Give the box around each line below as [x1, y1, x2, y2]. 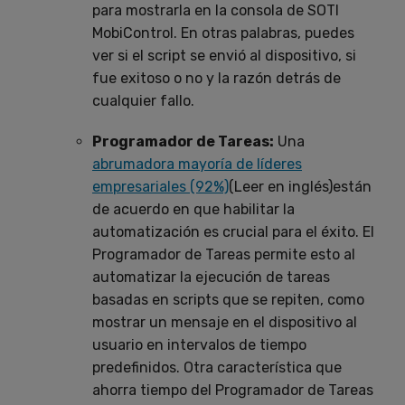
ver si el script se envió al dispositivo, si [92, 46, 356, 64]
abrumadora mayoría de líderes [92, 155, 302, 173]
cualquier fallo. [92, 91, 194, 109]
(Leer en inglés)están [229, 177, 372, 195]
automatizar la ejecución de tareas [92, 268, 330, 286]
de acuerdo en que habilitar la [92, 200, 295, 218]
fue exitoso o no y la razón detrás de [92, 69, 341, 87]
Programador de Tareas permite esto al [92, 245, 355, 263]
